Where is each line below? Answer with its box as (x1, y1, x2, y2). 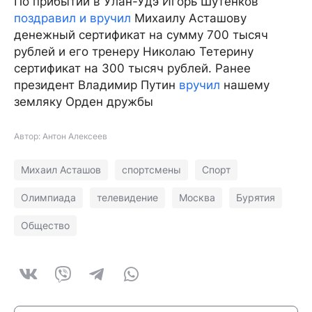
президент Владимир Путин (14, 78, 179, 93)
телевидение (97, 192, 158, 204)
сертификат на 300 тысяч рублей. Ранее (14, 61, 251, 76)
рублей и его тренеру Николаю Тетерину (14, 45, 253, 59)
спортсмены (122, 164, 181, 176)
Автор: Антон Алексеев (14, 131, 107, 142)
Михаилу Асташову (131, 11, 247, 26)
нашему (220, 78, 270, 93)
